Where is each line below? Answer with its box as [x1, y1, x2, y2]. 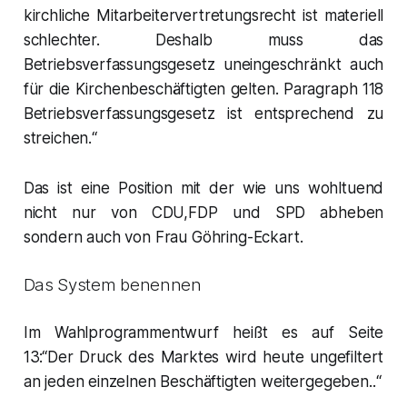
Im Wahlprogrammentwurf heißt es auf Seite [23, 323, 384, 342]
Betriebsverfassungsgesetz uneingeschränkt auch [23, 55, 384, 74]
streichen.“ [23, 128, 97, 147]
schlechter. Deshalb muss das [23, 30, 384, 49]
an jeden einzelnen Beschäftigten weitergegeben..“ [23, 372, 382, 391]
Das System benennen [23, 273, 202, 295]
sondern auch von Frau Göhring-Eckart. [23, 227, 303, 246]
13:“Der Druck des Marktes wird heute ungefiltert [23, 347, 384, 366]
